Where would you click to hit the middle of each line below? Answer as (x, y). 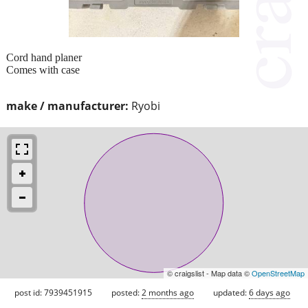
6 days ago (269, 292)
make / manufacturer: (67, 106)
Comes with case (43, 69)
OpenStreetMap (278, 273)
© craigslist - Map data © (209, 273)
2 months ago (168, 292)
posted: (126, 292)
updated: (231, 292)
